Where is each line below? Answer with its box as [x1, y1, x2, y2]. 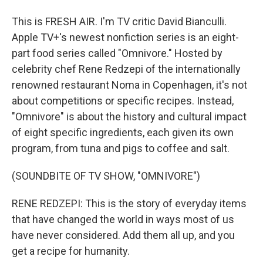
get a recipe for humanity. [12, 245, 130, 257]
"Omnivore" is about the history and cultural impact [12, 110, 247, 123]
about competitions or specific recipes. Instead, [12, 95, 234, 107]
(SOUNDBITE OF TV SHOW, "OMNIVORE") [12, 170, 200, 182]
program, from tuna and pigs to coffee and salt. [12, 142, 230, 154]
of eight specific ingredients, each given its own [12, 126, 234, 139]
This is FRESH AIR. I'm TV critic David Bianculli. [12, 15, 227, 28]
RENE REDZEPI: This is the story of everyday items [12, 197, 247, 210]
